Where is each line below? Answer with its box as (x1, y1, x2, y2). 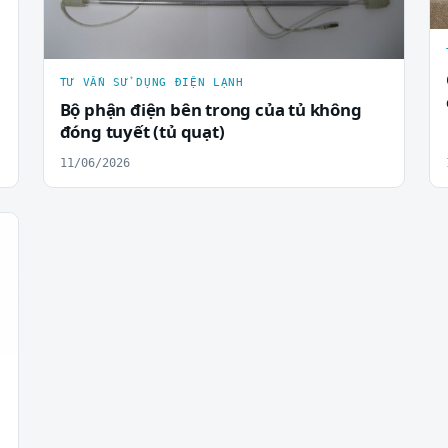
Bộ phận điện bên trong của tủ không (59, 98, 362, 122)
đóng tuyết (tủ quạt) (59, 120, 225, 144)
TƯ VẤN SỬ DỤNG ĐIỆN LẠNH (59, 76, 244, 90)
